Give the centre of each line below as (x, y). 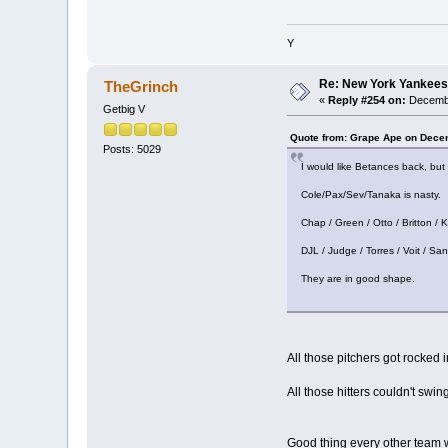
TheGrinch (140, 86)
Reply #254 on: (367, 99)
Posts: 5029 (132, 149)
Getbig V (124, 108)
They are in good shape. (357, 278)
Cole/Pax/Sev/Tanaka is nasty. (370, 194)
